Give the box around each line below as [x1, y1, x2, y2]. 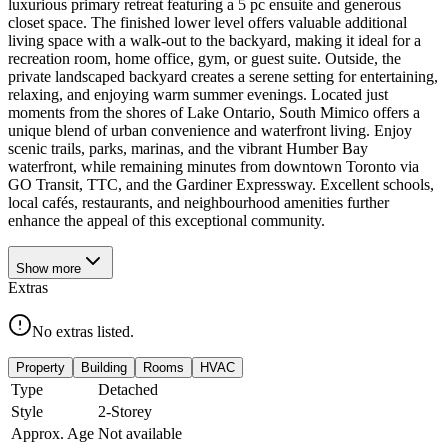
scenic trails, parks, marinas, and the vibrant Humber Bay [8, 139, 368, 157]
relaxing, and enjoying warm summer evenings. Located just [8, 85, 388, 103]
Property [16, 359, 65, 375]
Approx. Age [11, 424, 94, 442]
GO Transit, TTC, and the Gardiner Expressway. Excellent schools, [8, 175, 434, 193]
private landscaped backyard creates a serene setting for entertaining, [8, 67, 438, 85]
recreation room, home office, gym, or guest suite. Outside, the [8, 49, 401, 67]
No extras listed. [32, 322, 134, 340]
